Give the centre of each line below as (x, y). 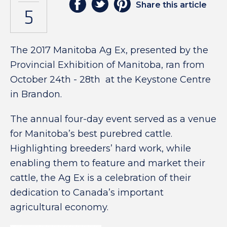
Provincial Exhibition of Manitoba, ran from (107, 65)
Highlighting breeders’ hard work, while (101, 148)
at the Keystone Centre (157, 80)
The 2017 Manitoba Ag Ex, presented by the (109, 50)
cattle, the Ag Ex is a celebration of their (101, 178)
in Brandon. (36, 94)
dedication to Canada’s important (87, 193)
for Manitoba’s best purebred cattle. (91, 134)
